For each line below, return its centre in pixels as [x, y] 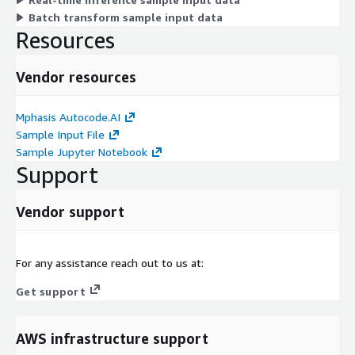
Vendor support [70, 212]
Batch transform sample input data [126, 17]
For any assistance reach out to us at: [110, 263]
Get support [51, 292]
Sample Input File [60, 135]
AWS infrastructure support [112, 339]
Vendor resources [76, 77]
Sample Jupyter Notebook [82, 152]
